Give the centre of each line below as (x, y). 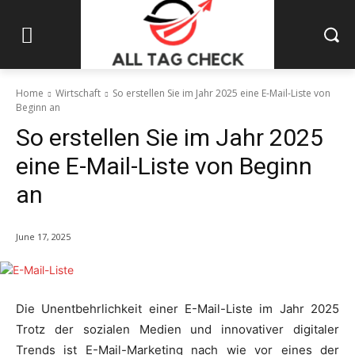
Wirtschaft (78, 94)
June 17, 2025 (43, 237)
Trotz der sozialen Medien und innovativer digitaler (177, 330)
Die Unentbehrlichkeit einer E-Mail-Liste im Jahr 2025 (177, 309)
